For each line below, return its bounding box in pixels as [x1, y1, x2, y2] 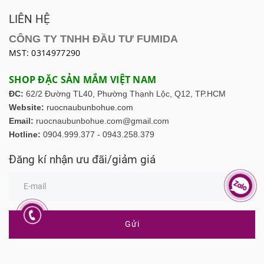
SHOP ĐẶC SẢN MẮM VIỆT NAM [9, 73, 157, 87]
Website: [9, 103, 44, 113]
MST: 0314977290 [9, 47, 81, 59]
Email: [9, 116, 36, 126]
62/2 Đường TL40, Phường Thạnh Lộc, [26, 89, 174, 99]
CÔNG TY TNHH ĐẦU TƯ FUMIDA [9, 33, 178, 45]
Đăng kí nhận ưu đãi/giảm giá [9, 153, 156, 167]
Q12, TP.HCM [174, 89, 226, 99]
